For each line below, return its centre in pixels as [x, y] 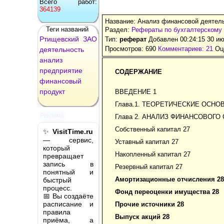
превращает [63, 156]
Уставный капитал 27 [147, 141]
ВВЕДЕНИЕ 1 [136, 91]
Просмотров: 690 [131, 48]
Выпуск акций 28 [142, 216]
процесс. [57, 188]
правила [57, 212]
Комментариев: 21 [185, 48]
